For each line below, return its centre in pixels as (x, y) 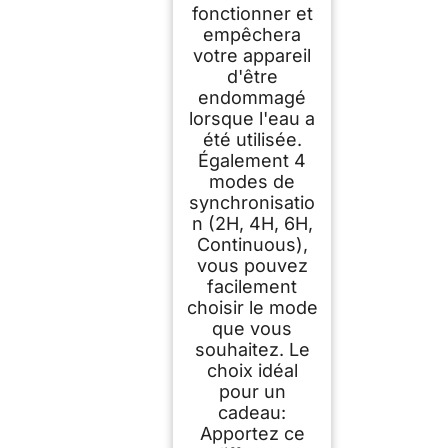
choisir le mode (252, 308)
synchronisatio (252, 203)
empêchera (252, 35)
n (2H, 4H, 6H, (252, 224)
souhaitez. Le (252, 350)
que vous (252, 329)
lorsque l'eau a (252, 119)
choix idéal (252, 371)
